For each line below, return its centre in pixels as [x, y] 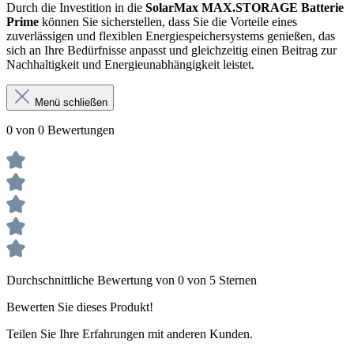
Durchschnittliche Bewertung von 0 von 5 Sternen [132, 281]
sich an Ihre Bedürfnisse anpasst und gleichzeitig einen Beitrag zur [171, 51]
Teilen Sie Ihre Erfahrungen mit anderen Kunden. [130, 334]
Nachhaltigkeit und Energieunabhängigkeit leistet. [130, 65]
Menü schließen [71, 103]
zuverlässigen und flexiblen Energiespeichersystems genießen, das [171, 36]
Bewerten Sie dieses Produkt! [80, 307]
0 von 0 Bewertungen [60, 130]
